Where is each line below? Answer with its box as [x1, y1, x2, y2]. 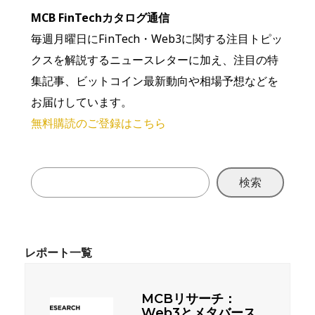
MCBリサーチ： [141, 290, 236, 307]
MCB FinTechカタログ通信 [31, 9, 169, 25]
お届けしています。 [31, 94, 132, 110]
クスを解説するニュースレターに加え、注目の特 [31, 51, 278, 67]
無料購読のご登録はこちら [31, 115, 166, 131]
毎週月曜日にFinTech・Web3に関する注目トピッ [31, 30, 283, 46]
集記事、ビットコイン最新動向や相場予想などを [31, 72, 278, 89]
